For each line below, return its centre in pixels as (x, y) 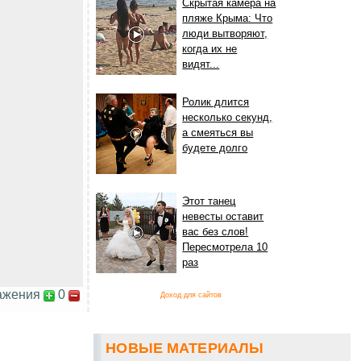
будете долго (215, 148)
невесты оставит (223, 217)
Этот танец (209, 201)
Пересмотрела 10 (225, 247)
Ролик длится (216, 102)
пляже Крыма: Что (228, 19)
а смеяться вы (218, 133)
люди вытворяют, (225, 34)
